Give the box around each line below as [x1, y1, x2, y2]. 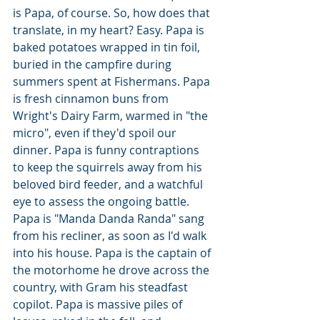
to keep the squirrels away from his [13, 159, 205, 175]
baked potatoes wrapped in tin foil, [13, 39, 203, 55]
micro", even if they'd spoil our [13, 125, 179, 141]
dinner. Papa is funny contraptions [13, 142, 202, 158]
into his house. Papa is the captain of [13, 245, 214, 261]
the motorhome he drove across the [13, 262, 212, 278]
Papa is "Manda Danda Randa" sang [13, 211, 207, 226]
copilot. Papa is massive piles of [13, 296, 185, 312]
